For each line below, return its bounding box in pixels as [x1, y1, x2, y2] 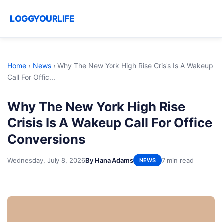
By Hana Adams [85, 156, 133, 164]
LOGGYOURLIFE [10, 13, 74, 24]
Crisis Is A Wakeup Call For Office [7, 115, 212, 130]
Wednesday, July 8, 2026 [7, 156, 85, 164]
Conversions [7, 131, 85, 147]
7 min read [162, 156, 194, 164]
